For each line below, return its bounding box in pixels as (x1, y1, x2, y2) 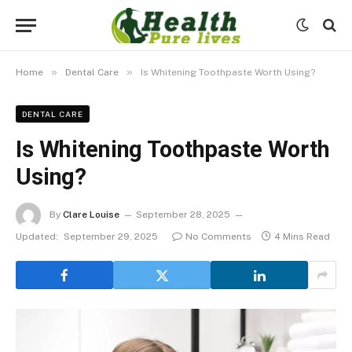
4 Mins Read (274, 231, 330, 242)
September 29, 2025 (64, 231, 158, 242)
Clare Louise (63, 209, 119, 221)
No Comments (185, 231, 251, 242)
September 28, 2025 (136, 209, 230, 221)
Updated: (16, 231, 58, 242)
